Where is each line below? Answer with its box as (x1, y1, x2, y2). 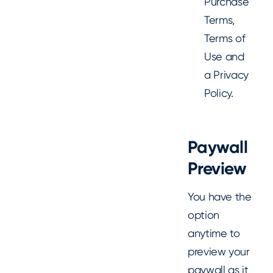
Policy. (204, 87, 233, 100)
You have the (188, 190, 252, 204)
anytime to (188, 227, 240, 240)
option (188, 208, 219, 222)
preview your (188, 245, 250, 258)
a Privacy (204, 68, 249, 82)
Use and (204, 50, 244, 63)
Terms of (204, 32, 246, 45)
